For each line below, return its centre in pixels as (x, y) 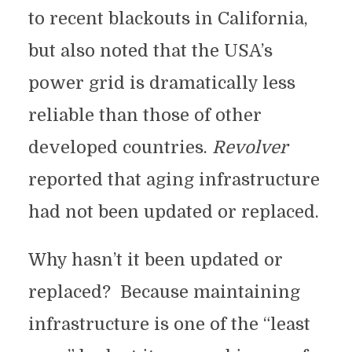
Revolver (249, 147)
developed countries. (120, 147)
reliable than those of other (145, 115)
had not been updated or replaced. (173, 212)
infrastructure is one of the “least (169, 324)
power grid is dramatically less (161, 83)
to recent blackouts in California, (168, 18)
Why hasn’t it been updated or (155, 260)
